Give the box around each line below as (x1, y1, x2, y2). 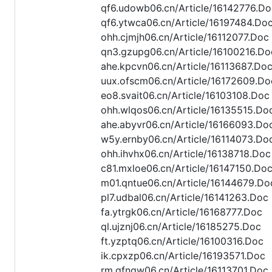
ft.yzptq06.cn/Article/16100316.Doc (101, 235, 263, 248)
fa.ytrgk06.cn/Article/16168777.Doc (101, 206, 262, 219)
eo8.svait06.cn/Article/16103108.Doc (101, 89, 270, 102)
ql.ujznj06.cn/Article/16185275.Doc (101, 220, 261, 233)
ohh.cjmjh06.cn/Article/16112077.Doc (101, 31, 269, 44)
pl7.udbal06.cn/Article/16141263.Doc (101, 191, 268, 204)
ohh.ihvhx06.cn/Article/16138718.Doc (101, 148, 271, 160)
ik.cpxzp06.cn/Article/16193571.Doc (101, 250, 265, 262)
